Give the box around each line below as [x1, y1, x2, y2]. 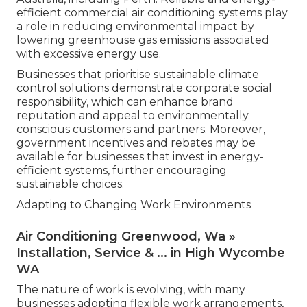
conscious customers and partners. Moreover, [16, 122, 265, 136]
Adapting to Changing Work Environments [16, 197, 251, 211]
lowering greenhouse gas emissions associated [16, 33, 269, 47]
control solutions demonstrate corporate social [16, 81, 272, 95]
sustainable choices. [16, 177, 124, 191]
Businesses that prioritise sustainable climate [16, 67, 259, 81]
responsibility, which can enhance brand [16, 95, 234, 108]
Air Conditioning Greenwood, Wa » [16, 228, 236, 244]
